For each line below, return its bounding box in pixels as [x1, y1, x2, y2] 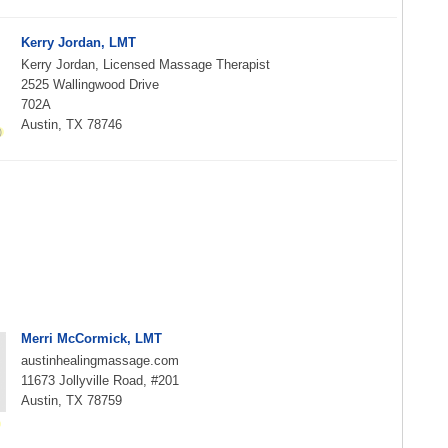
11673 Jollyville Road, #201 [21, 373, 179, 388]
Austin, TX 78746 [21, 117, 122, 132]
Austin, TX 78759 [21, 393, 122, 408]
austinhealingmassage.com [21, 353, 179, 368]
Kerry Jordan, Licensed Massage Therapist [21, 57, 270, 72]
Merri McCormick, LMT [21, 331, 162, 346]
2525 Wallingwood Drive [21, 77, 159, 92]
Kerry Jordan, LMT [21, 35, 136, 50]
